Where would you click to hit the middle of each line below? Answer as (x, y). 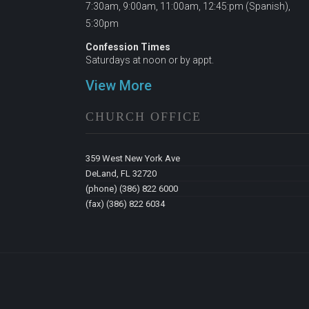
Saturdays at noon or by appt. (150, 60)
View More (119, 86)
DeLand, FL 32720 (121, 174)
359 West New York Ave (133, 159)
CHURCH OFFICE (143, 117)
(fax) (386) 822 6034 (125, 204)
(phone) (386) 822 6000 (132, 189)
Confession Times (128, 47)
